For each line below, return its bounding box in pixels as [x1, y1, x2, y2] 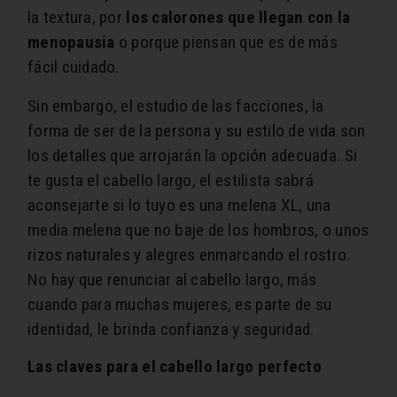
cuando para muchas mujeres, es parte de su [27, 294, 332, 315]
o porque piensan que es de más [114, 32, 338, 53]
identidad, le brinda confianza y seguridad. [27, 319, 315, 340]
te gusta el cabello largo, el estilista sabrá [27, 170, 314, 191]
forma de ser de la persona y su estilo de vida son [27, 121, 366, 142]
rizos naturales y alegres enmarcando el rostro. [27, 245, 351, 266]
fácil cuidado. [27, 57, 120, 78]
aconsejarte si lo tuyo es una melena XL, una [27, 195, 331, 216]
